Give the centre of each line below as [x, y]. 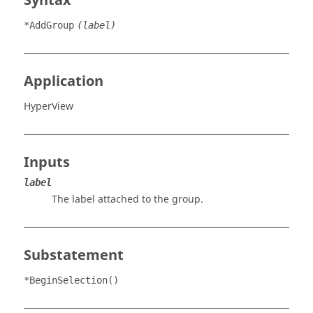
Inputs [47, 162]
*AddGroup [49, 25]
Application [64, 81]
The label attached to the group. [128, 199]
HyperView [49, 107]
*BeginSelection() [71, 280]
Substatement [74, 255]
